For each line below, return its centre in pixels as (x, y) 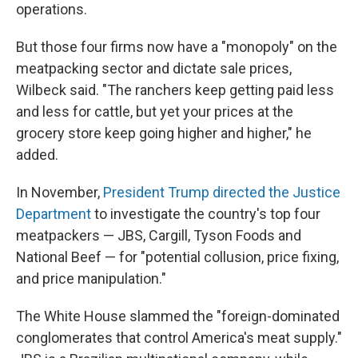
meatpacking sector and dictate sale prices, (154, 68)
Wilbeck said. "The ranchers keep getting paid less (175, 90)
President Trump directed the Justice (222, 192)
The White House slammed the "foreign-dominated (178, 316)
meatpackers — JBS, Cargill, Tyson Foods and (159, 235)
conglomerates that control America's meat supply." (179, 338)
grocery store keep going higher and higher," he (164, 133)
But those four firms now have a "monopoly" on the (177, 47)
